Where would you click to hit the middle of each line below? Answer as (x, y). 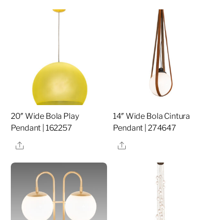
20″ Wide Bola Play (45, 116)
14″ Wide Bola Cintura (152, 116)
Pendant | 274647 (145, 128)
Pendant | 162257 (41, 128)
